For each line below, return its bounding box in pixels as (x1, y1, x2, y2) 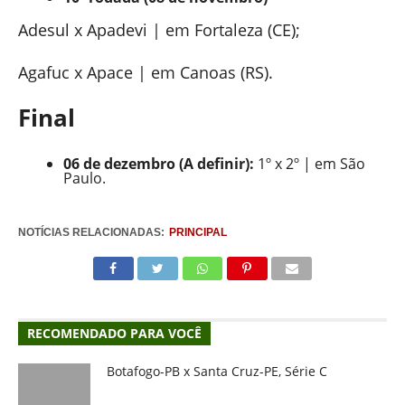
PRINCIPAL (168, 226, 227, 239)
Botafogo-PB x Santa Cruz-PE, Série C (107, 363, 328, 380)
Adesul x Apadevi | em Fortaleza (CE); (17, 19, 300, 41)
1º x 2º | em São (253, 154, 365, 174)
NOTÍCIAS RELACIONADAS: (17, 226, 165, 239)
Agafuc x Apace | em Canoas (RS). (17, 61, 273, 83)
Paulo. (62, 168, 106, 188)
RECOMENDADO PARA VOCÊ (26, 325, 202, 342)
